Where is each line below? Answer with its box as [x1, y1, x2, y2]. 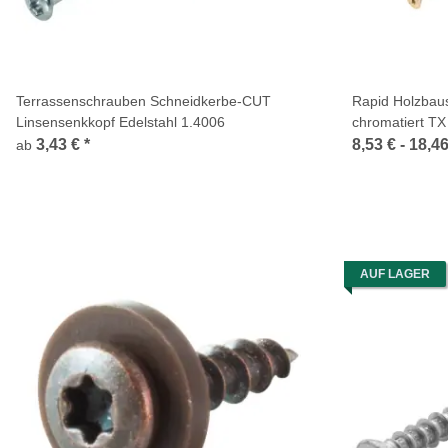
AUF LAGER [360, 267, 430, 281]
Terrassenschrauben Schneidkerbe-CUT [16, 93, 271, 109]
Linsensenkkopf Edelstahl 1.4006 [16, 114, 225, 130]
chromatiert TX [352, 114, 446, 130]
